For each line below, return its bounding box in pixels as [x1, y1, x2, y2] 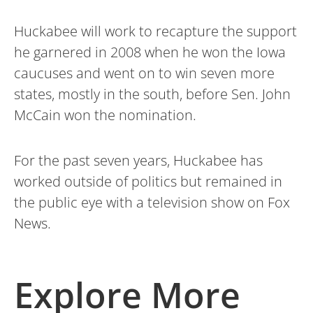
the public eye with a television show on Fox [14, 192, 290, 212]
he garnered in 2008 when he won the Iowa [14, 42, 286, 61]
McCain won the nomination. [14, 105, 196, 124]
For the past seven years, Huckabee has [14, 150, 263, 170]
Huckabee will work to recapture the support [14, 21, 297, 41]
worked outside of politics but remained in [14, 171, 282, 191]
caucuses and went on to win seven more [14, 63, 275, 82]
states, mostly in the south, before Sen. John [14, 84, 291, 103]
